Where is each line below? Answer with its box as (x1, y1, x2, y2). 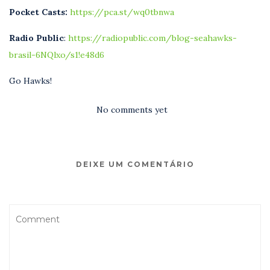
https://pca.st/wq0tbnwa (70, 6, 174, 17)
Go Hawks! (9, 75, 52, 86)
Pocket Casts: (9, 6, 67, 17)
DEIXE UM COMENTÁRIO (75, 159, 195, 169)
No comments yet (96, 104, 168, 115)
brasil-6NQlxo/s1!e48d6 (9, 49, 104, 60)
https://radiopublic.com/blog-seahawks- (68, 32, 237, 43)
